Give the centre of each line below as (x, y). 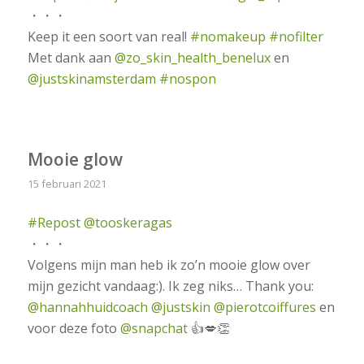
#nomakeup (227, 36)
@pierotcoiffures (264, 307)
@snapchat (154, 328)
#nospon (187, 78)
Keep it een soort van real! (108, 36)
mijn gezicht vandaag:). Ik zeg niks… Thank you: (170, 286)
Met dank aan (71, 57)
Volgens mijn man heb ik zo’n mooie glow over (169, 264)
